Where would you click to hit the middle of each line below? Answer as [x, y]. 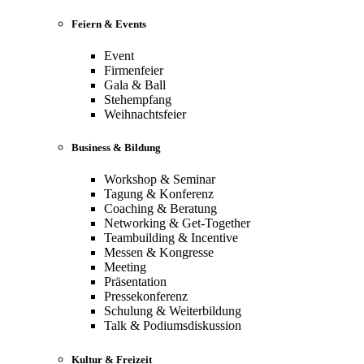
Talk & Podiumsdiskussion [173, 326]
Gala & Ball [135, 85]
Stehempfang [138, 100]
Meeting [125, 267]
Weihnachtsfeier [145, 115]
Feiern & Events [109, 24]
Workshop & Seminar [160, 180]
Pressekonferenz [146, 297]
